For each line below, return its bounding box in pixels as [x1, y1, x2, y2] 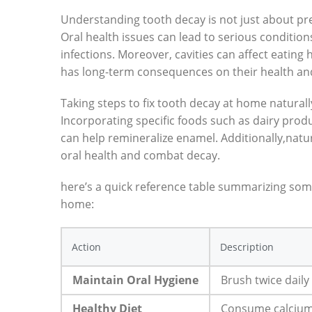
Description [220, 240, 274, 254]
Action [72, 240, 101, 254]
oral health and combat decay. [61, 148, 220, 164]
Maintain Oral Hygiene [72, 272, 198, 288]
